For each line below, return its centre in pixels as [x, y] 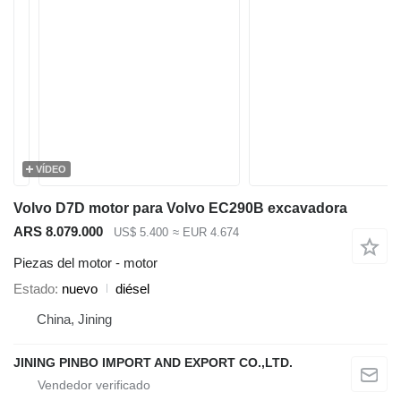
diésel [132, 288]
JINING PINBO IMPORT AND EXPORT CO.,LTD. [153, 362]
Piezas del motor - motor [85, 262]
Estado [34, 288]
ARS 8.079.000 [58, 231]
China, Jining [74, 319]
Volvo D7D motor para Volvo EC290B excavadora [180, 208]
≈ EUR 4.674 [205, 233]
